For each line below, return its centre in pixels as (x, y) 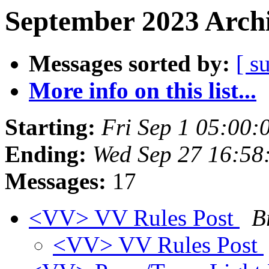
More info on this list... (143, 91)
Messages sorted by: (129, 64)
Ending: (46, 154)
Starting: (50, 127)
